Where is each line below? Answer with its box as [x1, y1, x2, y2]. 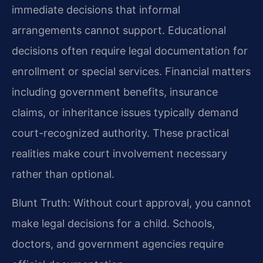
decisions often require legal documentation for [12, 45, 248, 58]
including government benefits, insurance [12, 86, 218, 99]
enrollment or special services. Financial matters [12, 65, 251, 78]
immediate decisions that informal [12, 4, 180, 16]
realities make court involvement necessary [12, 147, 227, 160]
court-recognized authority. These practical [12, 127, 229, 140]
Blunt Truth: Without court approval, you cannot [12, 197, 251, 210]
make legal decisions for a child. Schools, [12, 217, 215, 230]
